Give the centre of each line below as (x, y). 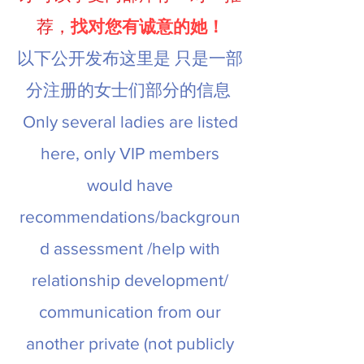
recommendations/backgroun (130, 217)
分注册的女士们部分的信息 (130, 90)
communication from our (130, 312)
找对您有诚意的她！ (147, 26)
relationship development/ (130, 280)
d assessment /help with (130, 248)
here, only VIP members (130, 153)
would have (130, 185)
